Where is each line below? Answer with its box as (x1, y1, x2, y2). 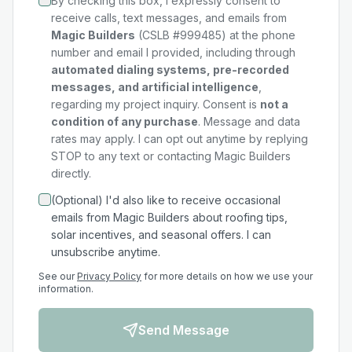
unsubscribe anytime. (51, 245, 160, 258)
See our (38, 270, 77, 282)
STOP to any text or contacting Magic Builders (51, 149, 291, 163)
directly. (51, 167, 91, 180)
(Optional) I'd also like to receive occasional (51, 193, 280, 207)
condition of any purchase (51, 115, 198, 128)
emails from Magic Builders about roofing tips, (51, 211, 288, 224)
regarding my (51, 97, 123, 111)
